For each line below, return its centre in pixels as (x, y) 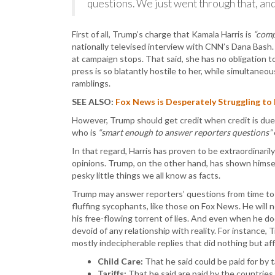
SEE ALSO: (94, 102)
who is (85, 132)
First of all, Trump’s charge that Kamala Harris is (163, 34)
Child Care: (120, 261)
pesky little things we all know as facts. (146, 175)
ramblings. (91, 83)
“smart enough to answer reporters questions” (185, 132)
